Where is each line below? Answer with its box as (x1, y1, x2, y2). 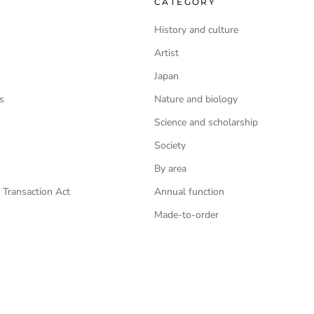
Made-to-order (154, 208, 219, 221)
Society (154, 139, 186, 152)
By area (154, 162, 186, 175)
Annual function (154, 185, 224, 198)
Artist (154, 46, 179, 60)
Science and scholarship (154, 116, 258, 129)
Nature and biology (154, 93, 238, 106)
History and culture (154, 23, 238, 36)
